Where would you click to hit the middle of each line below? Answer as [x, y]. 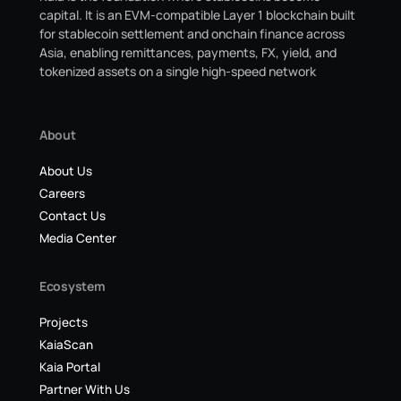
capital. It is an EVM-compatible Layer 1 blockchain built [197, 15]
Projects [64, 322]
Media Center [78, 238]
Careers [62, 193]
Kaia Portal [70, 367]
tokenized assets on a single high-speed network [178, 71]
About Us [66, 171]
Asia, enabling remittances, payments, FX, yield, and [188, 52]
